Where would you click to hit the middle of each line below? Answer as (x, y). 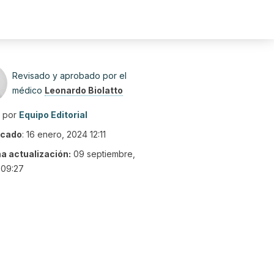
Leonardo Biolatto (84, 90)
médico (28, 90)
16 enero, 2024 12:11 (66, 134)
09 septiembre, (104, 154)
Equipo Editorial (53, 115)
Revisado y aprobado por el (69, 76)
